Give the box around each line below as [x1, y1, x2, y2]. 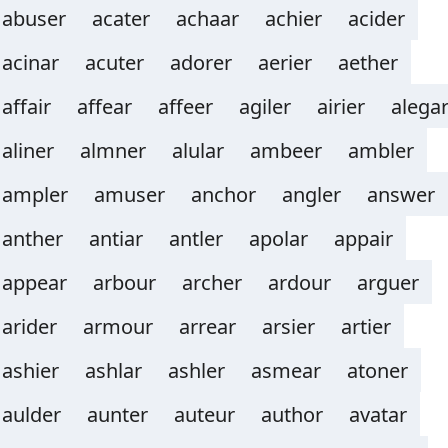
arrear [179, 313, 236, 340]
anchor [191, 181, 256, 208]
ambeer [250, 137, 322, 164]
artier [341, 313, 391, 340]
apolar [249, 225, 308, 252]
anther [2, 225, 63, 252]
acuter [85, 49, 144, 76]
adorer [170, 49, 232, 76]
